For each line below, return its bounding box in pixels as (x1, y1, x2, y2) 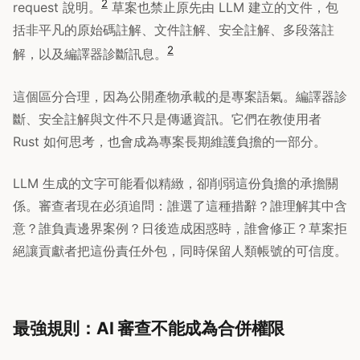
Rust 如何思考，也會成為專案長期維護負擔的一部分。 (13, 133, 326, 149)
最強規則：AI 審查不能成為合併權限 (13, 317, 285, 338)
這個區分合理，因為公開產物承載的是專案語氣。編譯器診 (13, 88, 347, 104)
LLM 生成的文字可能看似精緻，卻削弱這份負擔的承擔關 (13, 174, 338, 191)
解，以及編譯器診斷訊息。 (13, 46, 167, 63)
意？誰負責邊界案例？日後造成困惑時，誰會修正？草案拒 (13, 219, 347, 236)
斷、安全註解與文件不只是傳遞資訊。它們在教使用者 (13, 110, 321, 127)
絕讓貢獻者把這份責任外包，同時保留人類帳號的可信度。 (13, 242, 347, 259)
